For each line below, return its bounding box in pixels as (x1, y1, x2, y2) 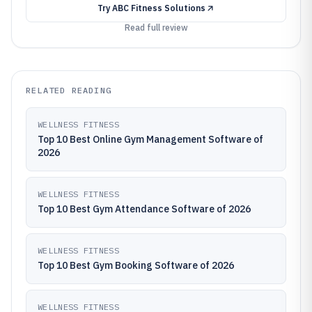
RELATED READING (26, 85, 111, 95)
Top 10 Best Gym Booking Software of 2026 (38, 259, 234, 272)
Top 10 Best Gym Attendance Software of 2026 (38, 203, 251, 215)
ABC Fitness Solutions (111, 3, 205, 13)
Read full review (124, 22, 188, 33)
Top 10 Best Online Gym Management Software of (38, 133, 263, 146)
